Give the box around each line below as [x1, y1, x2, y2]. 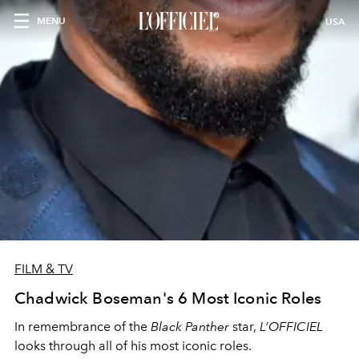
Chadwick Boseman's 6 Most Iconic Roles [14, 288, 322, 308]
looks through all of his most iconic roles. [14, 338, 252, 353]
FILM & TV [14, 261, 73, 276]
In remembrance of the [14, 319, 151, 334]
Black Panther [151, 319, 229, 334]
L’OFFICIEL [260, 319, 323, 334]
